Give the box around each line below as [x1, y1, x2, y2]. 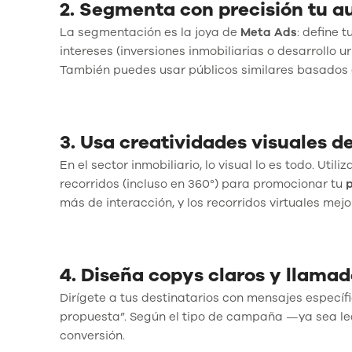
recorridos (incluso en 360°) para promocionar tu [60, 175, 346, 192]
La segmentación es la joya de [60, 24, 240, 40]
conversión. [60, 327, 125, 343]
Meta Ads [240, 24, 297, 40]
